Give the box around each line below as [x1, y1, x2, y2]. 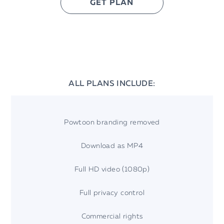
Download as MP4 [81, 142, 143, 149]
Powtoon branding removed [64, 118, 160, 126]
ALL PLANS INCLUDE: [68, 79, 155, 88]
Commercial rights [81, 212, 143, 220]
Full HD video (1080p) [74, 165, 150, 173]
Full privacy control [79, 189, 144, 196]
